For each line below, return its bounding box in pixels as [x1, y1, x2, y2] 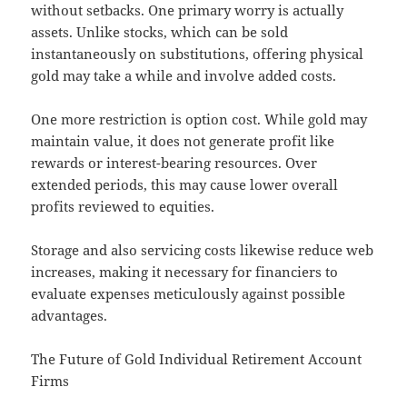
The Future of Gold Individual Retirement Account [31, 350, 362, 369]
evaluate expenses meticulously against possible [31, 284, 346, 303]
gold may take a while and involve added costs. [31, 66, 337, 85]
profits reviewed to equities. [31, 197, 215, 216]
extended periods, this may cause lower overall [31, 175, 339, 194]
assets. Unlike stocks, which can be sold [31, 23, 289, 42]
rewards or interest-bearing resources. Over [31, 154, 318, 173]
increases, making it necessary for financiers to [31, 263, 339, 282]
